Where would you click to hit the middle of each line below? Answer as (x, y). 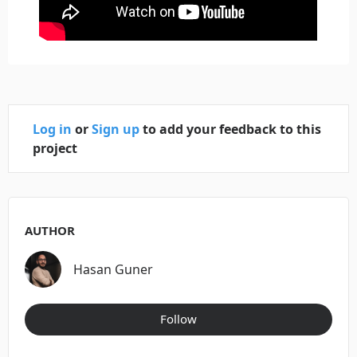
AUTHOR (50, 230)
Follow (178, 318)
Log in (52, 129)
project (55, 148)
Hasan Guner (113, 269)
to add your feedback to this (230, 129)
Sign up (116, 129)
